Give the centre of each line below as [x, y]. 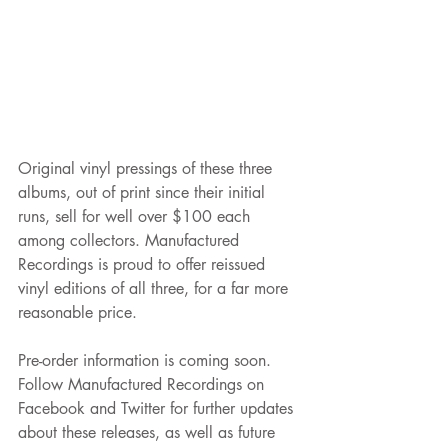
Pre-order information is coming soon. [147, 360]
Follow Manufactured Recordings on [143, 384]
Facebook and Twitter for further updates [158, 408]
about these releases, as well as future [149, 432]
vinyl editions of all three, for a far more [155, 288]
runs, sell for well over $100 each [136, 216]
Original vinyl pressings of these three [147, 168]
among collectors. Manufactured [131, 240]
